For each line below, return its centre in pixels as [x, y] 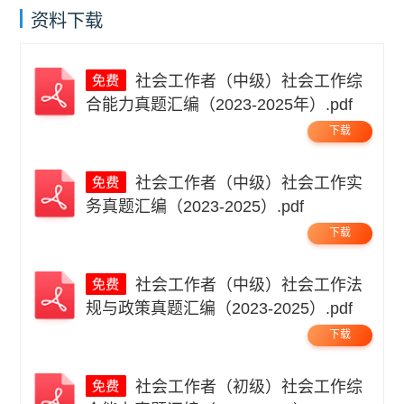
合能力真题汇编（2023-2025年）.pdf [220, 105]
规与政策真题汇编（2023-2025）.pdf [220, 308]
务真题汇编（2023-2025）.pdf [195, 207]
